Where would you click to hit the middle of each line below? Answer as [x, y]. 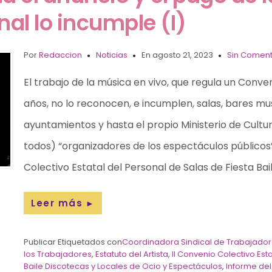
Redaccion [61, 55]
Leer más [57, 203]
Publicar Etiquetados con [73, 242]
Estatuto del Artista [132, 254]
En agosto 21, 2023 [178, 55]
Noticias [112, 55]
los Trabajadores [58, 254]
